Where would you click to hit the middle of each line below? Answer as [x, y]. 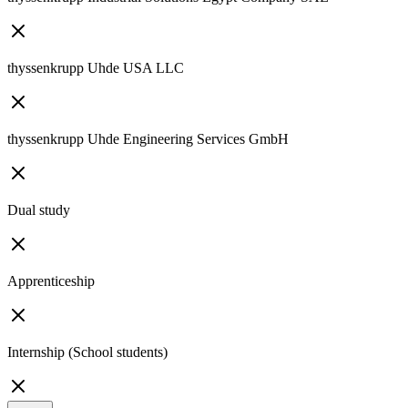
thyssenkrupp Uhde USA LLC [96, 68]
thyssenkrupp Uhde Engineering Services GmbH [148, 139]
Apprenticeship [51, 281]
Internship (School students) [87, 352]
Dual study [39, 210]
